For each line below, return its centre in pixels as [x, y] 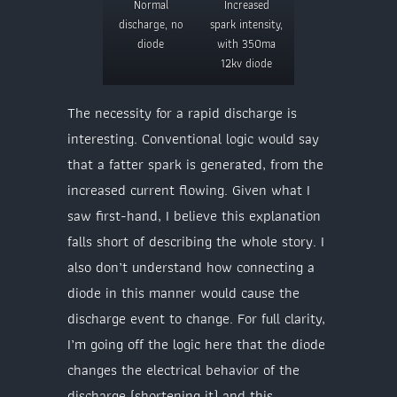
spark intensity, [246, 24]
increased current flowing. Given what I [189, 189]
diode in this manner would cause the [183, 292]
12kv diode [246, 63]
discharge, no [151, 24]
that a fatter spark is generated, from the [195, 163]
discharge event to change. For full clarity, [196, 318]
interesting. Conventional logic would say [193, 138]
